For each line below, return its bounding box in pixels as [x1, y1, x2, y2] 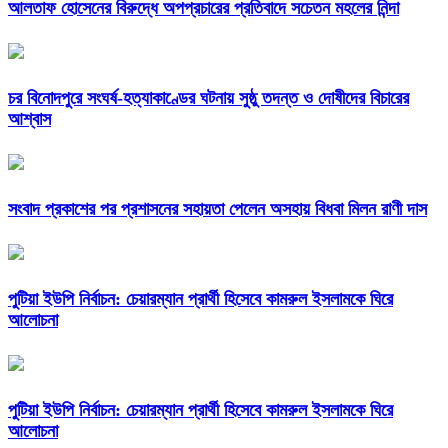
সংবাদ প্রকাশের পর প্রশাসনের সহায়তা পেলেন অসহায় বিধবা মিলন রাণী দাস [8, 199, 427, 220]
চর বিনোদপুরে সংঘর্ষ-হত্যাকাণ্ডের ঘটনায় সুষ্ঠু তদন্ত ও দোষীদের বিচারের [8, 88, 409, 109]
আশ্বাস [8, 109, 51, 130]
